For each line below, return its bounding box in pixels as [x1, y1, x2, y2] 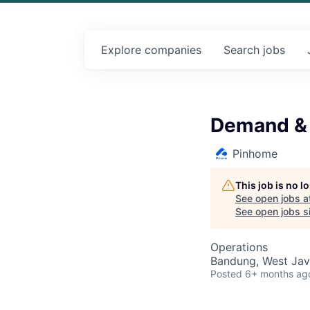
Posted [210, 268, 242, 280]
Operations [210, 240, 268, 254]
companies [145, 43, 201, 57]
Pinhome [232, 147, 277, 161]
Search [224, 43, 263, 57]
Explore [101, 43, 145, 57]
